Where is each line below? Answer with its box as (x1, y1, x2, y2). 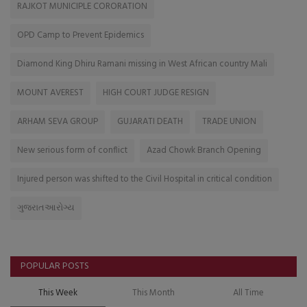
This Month (132, 285, 175, 300)
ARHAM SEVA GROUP (17, 114, 98, 129)
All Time (233, 285, 265, 300)
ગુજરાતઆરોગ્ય (17, 200, 75, 215)
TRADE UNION (202, 114, 256, 129)
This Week (38, 285, 78, 300)
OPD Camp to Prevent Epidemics (17, 27, 144, 42)
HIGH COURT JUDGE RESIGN (103, 85, 209, 100)
